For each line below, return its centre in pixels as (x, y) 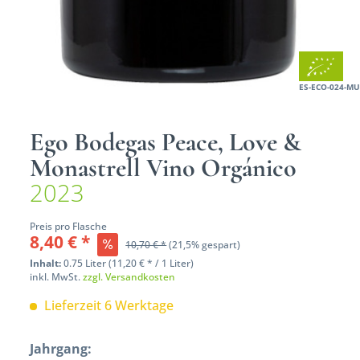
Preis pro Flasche (69, 226)
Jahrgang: (61, 348)
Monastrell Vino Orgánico (164, 167)
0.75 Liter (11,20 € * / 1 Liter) (129, 263)
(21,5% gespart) (205, 244)
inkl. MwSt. (57, 276)
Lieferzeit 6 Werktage (108, 305)
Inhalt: (47, 263)
